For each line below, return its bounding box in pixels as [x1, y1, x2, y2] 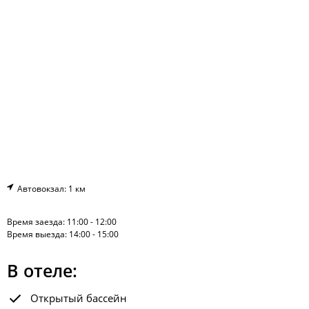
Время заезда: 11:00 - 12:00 [7, 216, 117, 228]
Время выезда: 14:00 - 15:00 [7, 228, 119, 240]
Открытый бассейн [30, 291, 127, 305]
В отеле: [7, 259, 77, 282]
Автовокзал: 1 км [13, 183, 86, 195]
